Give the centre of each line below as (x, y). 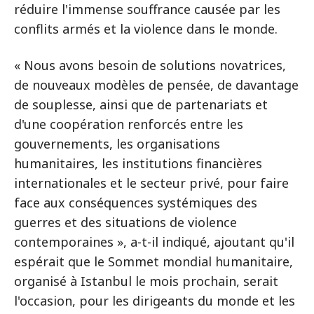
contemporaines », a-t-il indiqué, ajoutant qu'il (154, 242)
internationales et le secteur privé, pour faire (151, 183)
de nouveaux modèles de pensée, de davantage (156, 85)
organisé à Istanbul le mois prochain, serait (146, 281)
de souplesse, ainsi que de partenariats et (141, 104)
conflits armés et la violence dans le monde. (146, 29)
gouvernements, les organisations (117, 144)
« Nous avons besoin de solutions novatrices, (150, 65)
